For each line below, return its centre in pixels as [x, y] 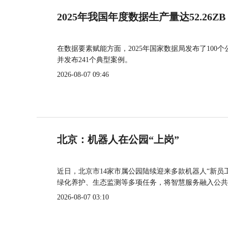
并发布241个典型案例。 [94, 60]
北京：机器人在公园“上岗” [118, 139]
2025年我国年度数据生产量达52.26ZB [141, 17]
